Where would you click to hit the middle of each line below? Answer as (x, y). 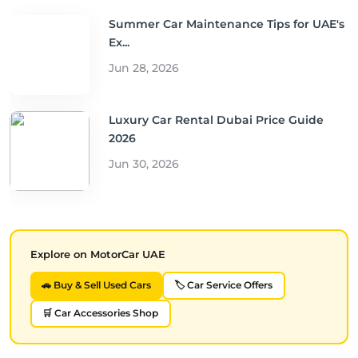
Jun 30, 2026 (144, 164)
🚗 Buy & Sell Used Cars (96, 285)
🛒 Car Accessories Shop (100, 313)
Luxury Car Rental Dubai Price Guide (216, 120)
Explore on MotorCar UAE (97, 254)
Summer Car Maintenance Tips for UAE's (227, 24)
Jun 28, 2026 (144, 68)
